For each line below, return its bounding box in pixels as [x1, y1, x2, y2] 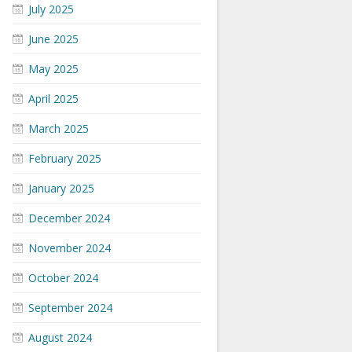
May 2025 [28, 61, 79, 76]
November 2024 [28, 240, 111, 255]
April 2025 [28, 91, 79, 106]
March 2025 [28, 121, 89, 136]
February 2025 [28, 151, 101, 166]
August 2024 [28, 330, 92, 345]
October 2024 [28, 270, 98, 285]
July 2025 [28, 2, 74, 16]
